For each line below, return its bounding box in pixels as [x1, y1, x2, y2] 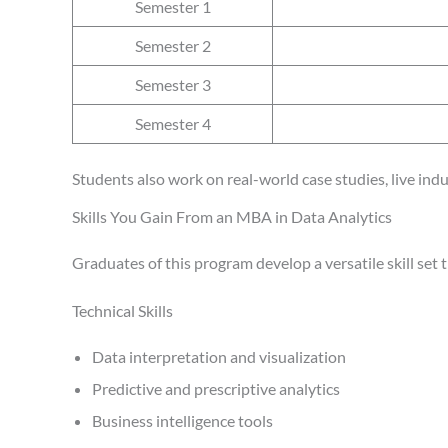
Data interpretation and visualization [92, 346, 346, 366]
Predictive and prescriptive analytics [92, 378, 340, 398]
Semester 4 [134, 113, 211, 133]
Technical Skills [72, 300, 173, 320]
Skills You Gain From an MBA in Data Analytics [72, 206, 392, 226]
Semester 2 [134, 35, 211, 55]
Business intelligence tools [92, 410, 273, 430]
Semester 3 [134, 74, 211, 94]
